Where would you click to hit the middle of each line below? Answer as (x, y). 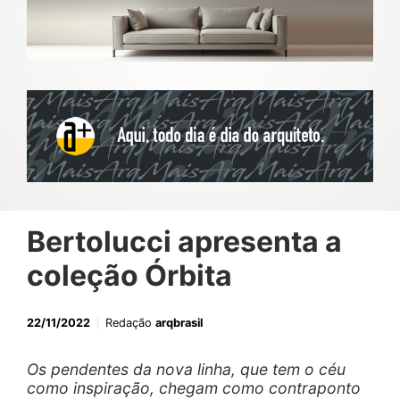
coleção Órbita (129, 276)
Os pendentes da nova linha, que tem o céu (186, 370)
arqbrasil (179, 323)
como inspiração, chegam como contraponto (194, 388)
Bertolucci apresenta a (184, 242)
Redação (130, 323)
